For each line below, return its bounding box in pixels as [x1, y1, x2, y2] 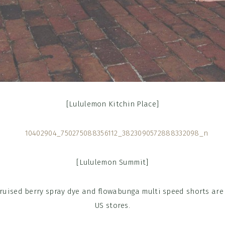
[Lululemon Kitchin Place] [66, 99, 159, 108]
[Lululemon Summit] [76, 158, 149, 167]
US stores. [95, 201, 130, 210]
